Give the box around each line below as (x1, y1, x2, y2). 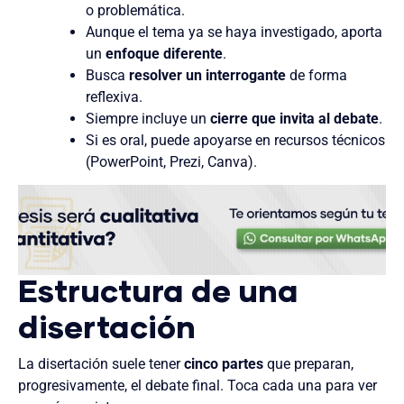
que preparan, (263, 355, 353, 373)
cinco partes (184, 355, 263, 373)
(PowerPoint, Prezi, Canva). (86, 152, 258, 170)
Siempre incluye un (86, 109, 211, 127)
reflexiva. (86, 87, 143, 106)
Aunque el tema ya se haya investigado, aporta (86, 23, 383, 41)
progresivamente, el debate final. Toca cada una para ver (18, 377, 377, 395)
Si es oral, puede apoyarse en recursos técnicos (86, 131, 386, 149)
